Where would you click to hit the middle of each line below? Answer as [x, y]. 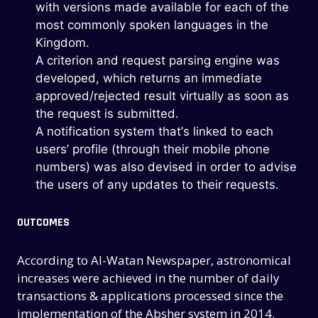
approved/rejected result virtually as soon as [162, 95]
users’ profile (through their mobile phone [152, 149]
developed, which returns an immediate [148, 78]
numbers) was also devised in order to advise [166, 166]
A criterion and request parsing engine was [157, 60]
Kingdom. [62, 42]
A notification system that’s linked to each [154, 131]
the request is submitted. [107, 113]
